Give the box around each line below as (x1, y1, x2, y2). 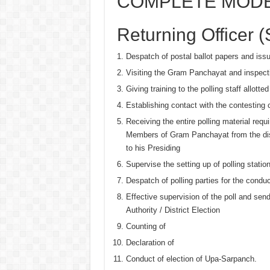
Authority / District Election (125, 205, 220, 215)
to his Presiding (125, 143, 180, 152)
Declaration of (125, 237, 174, 247)
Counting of (125, 221, 166, 231)
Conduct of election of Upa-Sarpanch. (125, 254, 257, 263)
